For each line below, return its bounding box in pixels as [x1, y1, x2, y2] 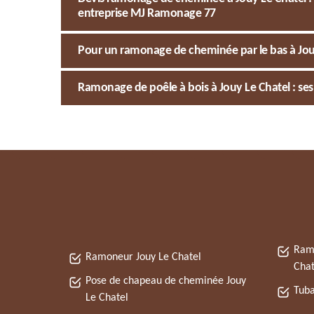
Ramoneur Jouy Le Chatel [86, 252, 201, 263]
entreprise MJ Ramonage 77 [78, 7, 216, 20]
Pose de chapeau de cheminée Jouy [86, 275, 246, 287]
